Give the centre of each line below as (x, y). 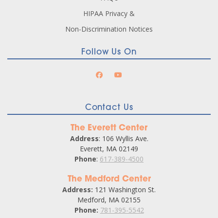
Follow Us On (109, 53)
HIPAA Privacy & (109, 14)
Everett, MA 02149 (109, 149)
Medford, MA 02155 (109, 200)
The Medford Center (109, 180)
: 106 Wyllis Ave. (123, 139)
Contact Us (109, 108)
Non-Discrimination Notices (109, 29)
